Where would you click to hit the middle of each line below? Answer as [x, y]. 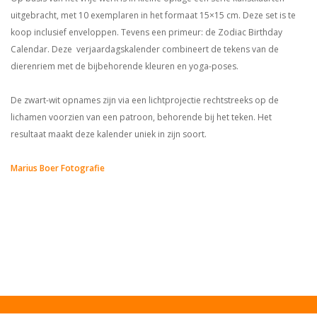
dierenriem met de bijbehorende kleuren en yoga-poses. [125, 66]
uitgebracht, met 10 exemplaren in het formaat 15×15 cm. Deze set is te [153, 15]
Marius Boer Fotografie [58, 168]
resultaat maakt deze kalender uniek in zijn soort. [109, 134]
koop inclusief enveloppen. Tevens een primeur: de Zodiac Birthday [146, 32]
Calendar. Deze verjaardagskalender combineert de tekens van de [145, 49]
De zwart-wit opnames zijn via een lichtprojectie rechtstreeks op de [145, 100]
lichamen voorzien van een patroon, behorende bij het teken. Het [141, 117]
